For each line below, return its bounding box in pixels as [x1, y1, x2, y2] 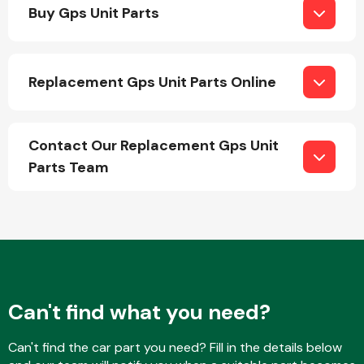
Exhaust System [199, 270, 298, 288]
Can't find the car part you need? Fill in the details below [8, 339, 342, 356]
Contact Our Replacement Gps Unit [28, 136, 279, 155]
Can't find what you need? [8, 298, 271, 326]
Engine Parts [210, 120, 288, 138]
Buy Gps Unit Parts [28, 2, 159, 23]
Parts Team [28, 158, 109, 177]
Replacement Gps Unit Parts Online [28, 71, 276, 92]
